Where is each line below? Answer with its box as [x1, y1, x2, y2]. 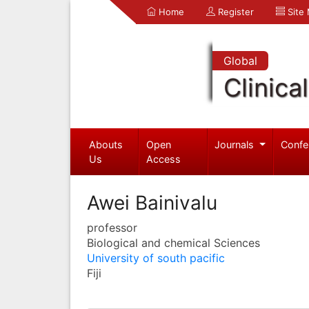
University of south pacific [87, 250, 225, 265]
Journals [215, 138, 257, 150]
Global [223, 54, 257, 68]
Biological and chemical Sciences [87, 235, 260, 250]
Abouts [88, 138, 123, 150]
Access [146, 152, 181, 165]
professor [87, 220, 137, 235]
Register [215, 6, 254, 17]
